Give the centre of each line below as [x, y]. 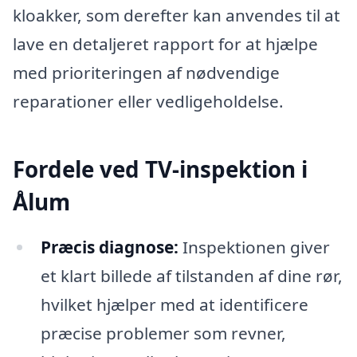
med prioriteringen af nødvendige [146, 73]
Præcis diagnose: [109, 247]
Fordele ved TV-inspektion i [160, 169]
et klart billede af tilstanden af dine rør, [191, 276]
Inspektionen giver [254, 247]
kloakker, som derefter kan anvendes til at [177, 16]
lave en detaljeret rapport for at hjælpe [165, 44]
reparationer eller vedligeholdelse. [148, 102]
